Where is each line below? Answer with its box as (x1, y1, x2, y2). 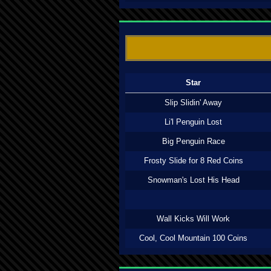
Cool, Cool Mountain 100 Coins (139, 233, 247, 243)
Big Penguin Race (162, 137, 225, 146)
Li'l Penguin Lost (165, 117, 222, 126)
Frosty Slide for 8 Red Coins (143, 156, 243, 165)
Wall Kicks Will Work (157, 214, 230, 223)
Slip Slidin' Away (165, 98, 222, 107)
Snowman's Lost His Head (147, 175, 240, 184)
